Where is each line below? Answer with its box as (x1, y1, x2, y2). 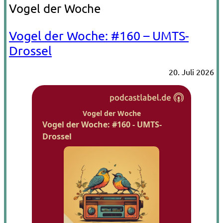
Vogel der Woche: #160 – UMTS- (9, 27, 189, 43)
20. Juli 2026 (169, 66, 214, 77)
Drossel (9, 42, 52, 58)
